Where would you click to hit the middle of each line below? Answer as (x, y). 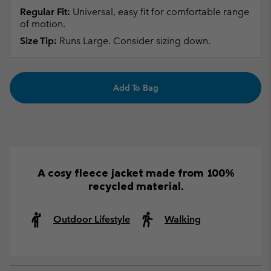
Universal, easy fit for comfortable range (160, 11)
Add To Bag (135, 87)
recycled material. (135, 186)
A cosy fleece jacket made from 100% (135, 172)
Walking (183, 219)
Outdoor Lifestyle (92, 219)
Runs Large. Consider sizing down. (134, 41)
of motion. (43, 24)
